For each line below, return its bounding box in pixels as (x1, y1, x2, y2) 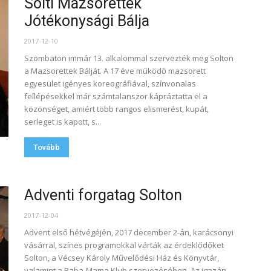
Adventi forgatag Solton (24, 186, 182, 204)
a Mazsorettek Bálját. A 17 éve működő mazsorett (24, 65, 206, 76)
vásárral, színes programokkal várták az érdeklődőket (24, 240, 224, 250)
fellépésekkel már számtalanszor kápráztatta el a (24, 91, 207, 102)
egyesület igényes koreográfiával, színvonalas (24, 78, 196, 89)
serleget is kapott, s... (24, 116, 101, 127)
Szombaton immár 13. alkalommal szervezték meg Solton (24, 53, 233, 64)
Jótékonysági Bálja (24, 12, 149, 30)
